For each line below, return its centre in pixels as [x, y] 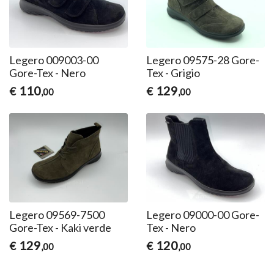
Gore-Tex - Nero [48, 72]
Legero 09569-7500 [57, 214]
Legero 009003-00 [54, 60]
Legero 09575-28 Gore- [202, 60]
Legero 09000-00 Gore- [202, 214]
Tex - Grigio [173, 72]
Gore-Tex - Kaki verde [61, 227]
